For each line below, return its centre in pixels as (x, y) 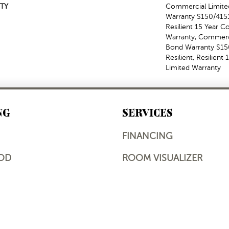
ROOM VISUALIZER (162, 158)
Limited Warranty (193, 68)
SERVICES (147, 113)
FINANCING (147, 136)
